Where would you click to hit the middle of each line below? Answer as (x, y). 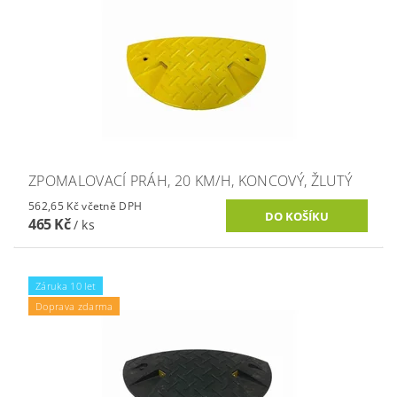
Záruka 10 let (66, 285)
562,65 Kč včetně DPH (112, 206)
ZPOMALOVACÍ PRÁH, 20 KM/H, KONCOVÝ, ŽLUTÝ (191, 181)
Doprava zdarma (74, 306)
